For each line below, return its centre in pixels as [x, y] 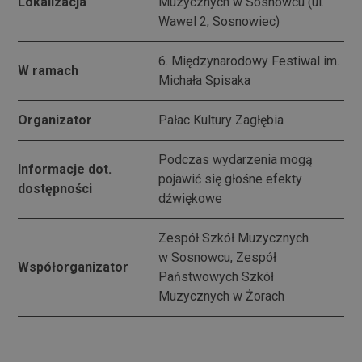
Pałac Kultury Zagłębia [221, 120]
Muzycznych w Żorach [221, 296]
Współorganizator [74, 267]
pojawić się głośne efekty [230, 179]
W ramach [48, 70]
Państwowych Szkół [216, 276]
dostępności [55, 188]
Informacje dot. [65, 169]
